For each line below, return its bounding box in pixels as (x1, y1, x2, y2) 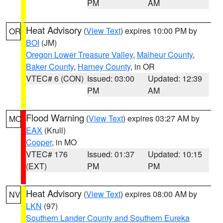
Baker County (26, 61, 74, 72)
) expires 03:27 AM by (123, 112, 200, 124)
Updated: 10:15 (148, 148, 203, 160)
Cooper (26, 136, 52, 148)
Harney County (78, 61, 130, 72)
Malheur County (137, 49, 193, 60)
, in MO (52, 136, 77, 148)
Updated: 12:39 (148, 73, 203, 84)
